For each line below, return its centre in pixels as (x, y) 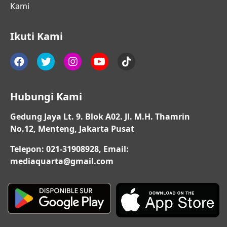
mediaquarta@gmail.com (62, 161)
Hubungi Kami (46, 97)
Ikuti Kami (36, 36)
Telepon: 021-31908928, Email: (69, 149)
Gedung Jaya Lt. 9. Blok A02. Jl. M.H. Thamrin (100, 117)
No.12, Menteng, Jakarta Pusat (72, 129)
